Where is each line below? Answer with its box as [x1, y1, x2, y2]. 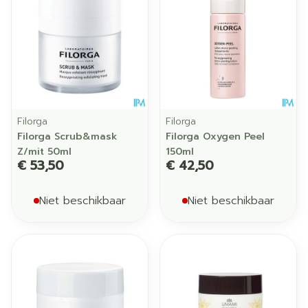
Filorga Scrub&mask [17, 129, 117, 144]
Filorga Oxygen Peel [166, 129, 265, 144]
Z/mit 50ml [17, 144, 71, 159]
